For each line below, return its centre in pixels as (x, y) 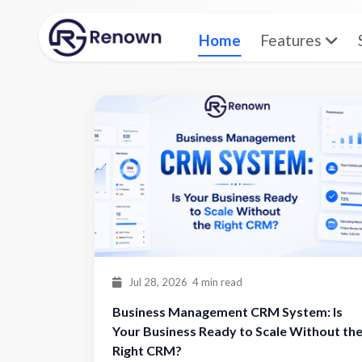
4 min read (217, 282)
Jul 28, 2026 (157, 282)
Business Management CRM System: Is (227, 311)
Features (293, 40)
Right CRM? (147, 350)
